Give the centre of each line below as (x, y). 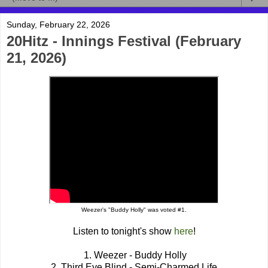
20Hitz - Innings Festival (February (124, 41)
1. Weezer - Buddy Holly (134, 255)
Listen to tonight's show (123, 232)
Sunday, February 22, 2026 (58, 25)
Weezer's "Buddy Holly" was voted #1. (134, 210)
